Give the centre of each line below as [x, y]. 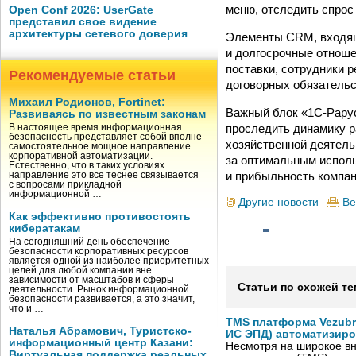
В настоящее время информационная [95, 127]
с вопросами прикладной [65, 184]
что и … [26, 308]
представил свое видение [83, 22]
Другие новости [279, 202]
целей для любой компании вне [80, 270]
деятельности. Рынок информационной [99, 289]
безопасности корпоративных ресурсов [99, 251]
